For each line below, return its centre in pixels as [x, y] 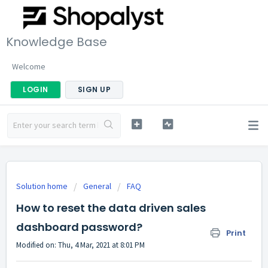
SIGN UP [94, 89]
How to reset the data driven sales [111, 208]
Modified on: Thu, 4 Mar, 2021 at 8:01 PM [80, 245]
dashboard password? [79, 227]
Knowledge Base [57, 42]
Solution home [43, 186]
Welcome [29, 66]
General [97, 186]
